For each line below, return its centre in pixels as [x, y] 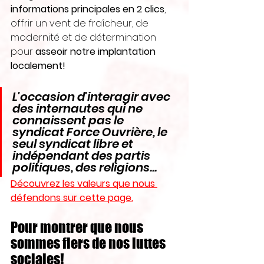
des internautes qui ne [79, 108]
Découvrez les [44, 184]
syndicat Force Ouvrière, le [91, 132]
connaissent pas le [69, 120]
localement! [38, 66]
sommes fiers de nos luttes [89, 243]
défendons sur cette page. [72, 198]
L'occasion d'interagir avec [93, 97]
